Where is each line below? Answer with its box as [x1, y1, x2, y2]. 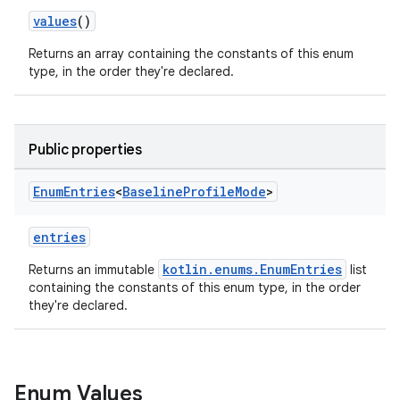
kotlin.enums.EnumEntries [162, 261, 342, 278]
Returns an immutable [29, 262, 158, 278]
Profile [183, 183, 235, 200]
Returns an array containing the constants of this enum [29, 46, 354, 62]
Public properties [29, 141, 142, 159]
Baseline [122, 183, 183, 200]
